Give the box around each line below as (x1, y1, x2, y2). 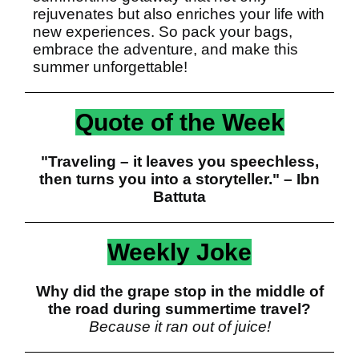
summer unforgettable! (33, 58, 188, 75)
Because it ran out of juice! (88, 318, 271, 335)
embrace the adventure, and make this (33, 41, 298, 58)
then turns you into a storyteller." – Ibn (39, 171, 320, 188)
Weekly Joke (107, 239, 252, 265)
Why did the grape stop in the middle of (35, 283, 324, 300)
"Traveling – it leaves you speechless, (40, 153, 319, 170)
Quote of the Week (75, 109, 284, 135)
